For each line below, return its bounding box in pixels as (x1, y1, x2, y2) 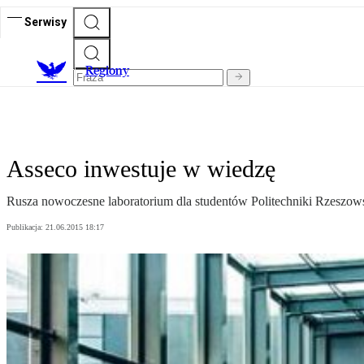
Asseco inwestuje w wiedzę (6, 155, 275, 183)
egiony (93, 63, 129, 79)
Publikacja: (6, 223, 45, 232)
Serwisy (24, 15, 67, 28)
